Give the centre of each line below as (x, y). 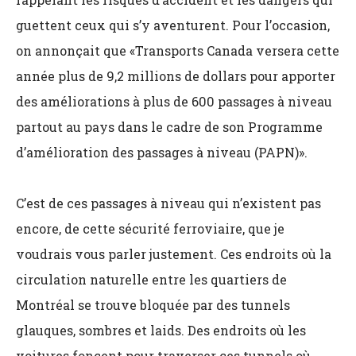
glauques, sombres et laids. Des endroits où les (161, 330)
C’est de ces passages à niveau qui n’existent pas (168, 203)
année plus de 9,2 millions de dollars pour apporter (176, 76)
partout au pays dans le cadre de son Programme (169, 127)
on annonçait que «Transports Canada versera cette (178, 50)
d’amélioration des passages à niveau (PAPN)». (162, 152)
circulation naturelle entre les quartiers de (151, 279)
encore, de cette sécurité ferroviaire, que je (150, 228)
